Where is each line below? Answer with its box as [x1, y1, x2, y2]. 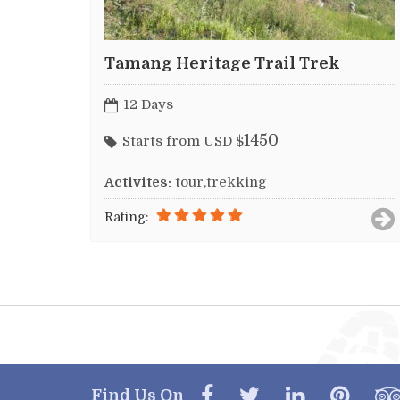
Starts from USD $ [122, 133, 244, 150]
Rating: [104, 210, 148, 225]
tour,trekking [175, 174, 267, 191]
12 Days [123, 96, 173, 112]
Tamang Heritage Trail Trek [104, 54, 340, 73]
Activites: [104, 174, 171, 191]
